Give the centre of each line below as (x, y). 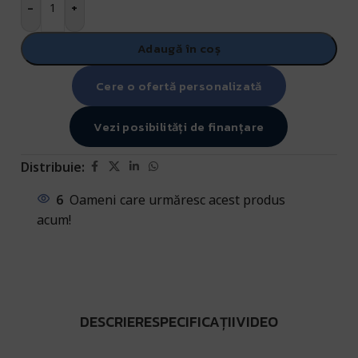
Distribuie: (53, 167)
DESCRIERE (115, 321)
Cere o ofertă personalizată (179, 86)
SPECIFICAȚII (193, 321)
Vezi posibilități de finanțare (179, 127)
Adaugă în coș (179, 48)
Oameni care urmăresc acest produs (177, 200)
